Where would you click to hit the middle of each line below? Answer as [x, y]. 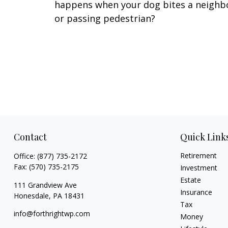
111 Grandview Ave [45, 185]
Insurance [196, 192]
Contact [30, 137]
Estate [191, 180]
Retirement [199, 155]
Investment [199, 168]
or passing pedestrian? [105, 18]
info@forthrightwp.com [52, 213]
